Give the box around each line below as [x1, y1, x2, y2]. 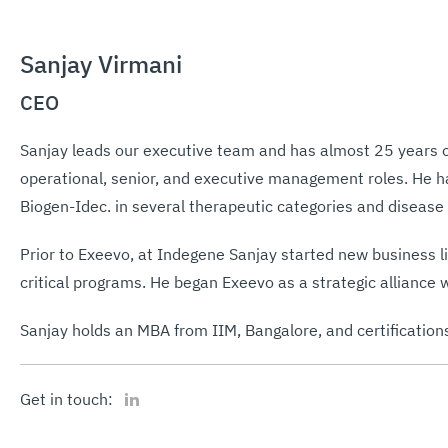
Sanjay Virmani [20, 48, 182, 80]
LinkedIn [117, 384, 175, 400]
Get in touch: [20, 389, 113, 409]
